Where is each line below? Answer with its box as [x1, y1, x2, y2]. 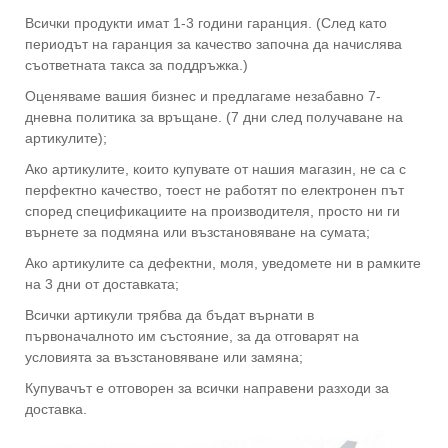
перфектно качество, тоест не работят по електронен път [25, 181, 404, 198]
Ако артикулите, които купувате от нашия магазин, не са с [25, 160, 406, 177]
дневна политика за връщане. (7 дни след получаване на [25, 108, 403, 125]
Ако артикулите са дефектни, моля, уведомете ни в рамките [25, 254, 421, 271]
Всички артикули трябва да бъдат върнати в [25, 306, 314, 323]
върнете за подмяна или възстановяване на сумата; [25, 223, 370, 240]
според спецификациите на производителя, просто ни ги [25, 202, 400, 219]
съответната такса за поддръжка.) [25, 56, 248, 73]
